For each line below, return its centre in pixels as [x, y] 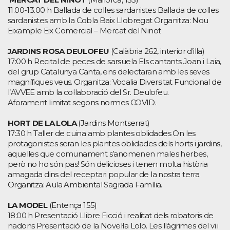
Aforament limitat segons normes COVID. [82, 102]
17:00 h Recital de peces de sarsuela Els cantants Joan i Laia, [114, 61]
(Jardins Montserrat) [113, 123]
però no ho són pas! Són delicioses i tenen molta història [108, 164]
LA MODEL [28, 205]
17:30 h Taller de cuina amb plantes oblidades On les [102, 133]
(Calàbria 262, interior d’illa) [157, 51]
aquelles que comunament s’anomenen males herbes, [108, 154]
